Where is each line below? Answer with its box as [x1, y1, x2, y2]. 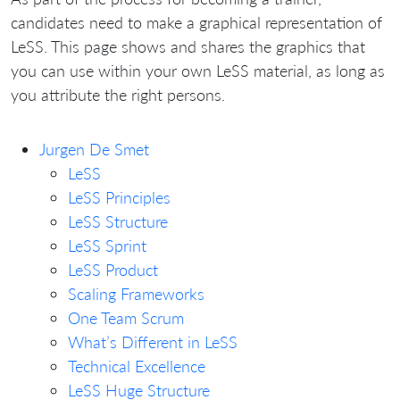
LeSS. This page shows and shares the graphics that [11, 36, 365, 56]
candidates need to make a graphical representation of [11, 12, 382, 32]
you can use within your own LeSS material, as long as [11, 60, 385, 80]
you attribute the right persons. [11, 84, 225, 104]
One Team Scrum [68, 307, 184, 328]
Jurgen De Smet [39, 138, 149, 159]
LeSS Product [68, 259, 158, 279]
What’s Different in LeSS [68, 331, 237, 352]
